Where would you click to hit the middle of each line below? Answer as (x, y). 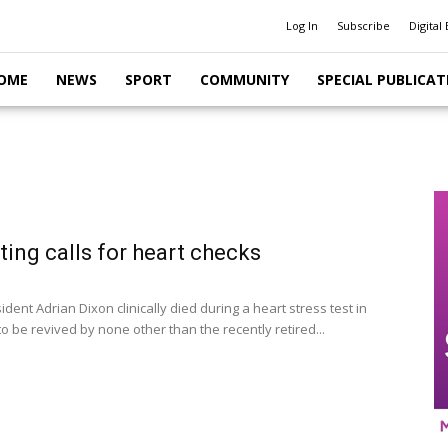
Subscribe (363, 25)
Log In (302, 25)
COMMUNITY (244, 79)
